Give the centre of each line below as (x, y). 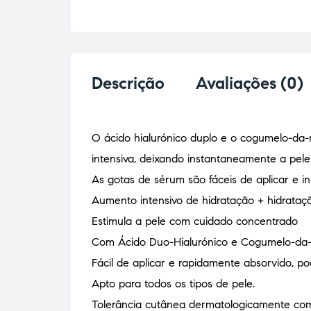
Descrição (128, 84)
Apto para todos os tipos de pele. (173, 284)
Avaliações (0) (250, 84)
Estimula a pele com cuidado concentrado (195, 221)
